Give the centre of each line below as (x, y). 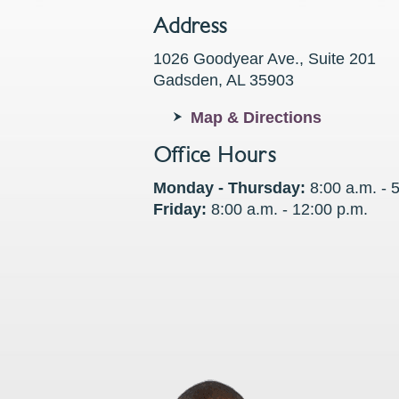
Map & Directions (256, 118)
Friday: (180, 209)
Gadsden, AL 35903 (224, 80)
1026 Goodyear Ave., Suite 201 (265, 59)
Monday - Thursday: (229, 188)
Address (190, 26)
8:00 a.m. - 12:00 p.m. (287, 209)
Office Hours (215, 155)
